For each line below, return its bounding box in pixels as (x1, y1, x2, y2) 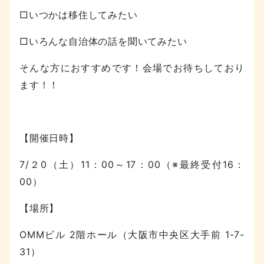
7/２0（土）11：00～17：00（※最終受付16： (19, 158, 245, 170)
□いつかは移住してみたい (19, 8, 138, 21)
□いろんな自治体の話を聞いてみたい (19, 35, 187, 47)
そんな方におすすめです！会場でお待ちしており (19, 61, 245, 74)
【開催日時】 (19, 131, 79, 144)
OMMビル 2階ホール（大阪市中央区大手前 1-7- (19, 228, 245, 240)
